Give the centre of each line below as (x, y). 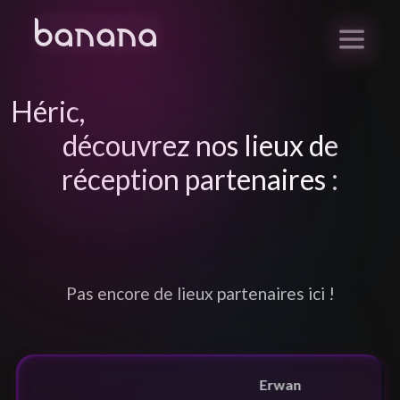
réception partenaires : (200, 179)
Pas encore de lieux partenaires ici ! (200, 293)
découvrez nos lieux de (200, 145)
